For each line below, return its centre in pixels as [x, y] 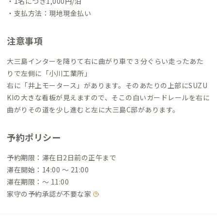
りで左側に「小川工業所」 [49, 73]
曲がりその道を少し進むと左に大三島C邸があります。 [93, 109]
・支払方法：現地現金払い [49, 13]
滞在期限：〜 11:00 [38, 181]
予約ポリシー [34, 137]
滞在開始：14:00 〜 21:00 [48, 169]
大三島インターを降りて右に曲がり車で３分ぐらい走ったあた [105, 61]
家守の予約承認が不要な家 [50, 194]
